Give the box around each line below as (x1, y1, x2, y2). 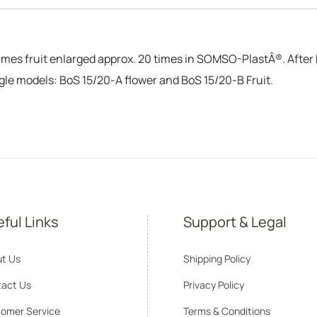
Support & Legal (183, 212, 287, 231)
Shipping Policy (183, 252, 250, 265)
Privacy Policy (183, 278, 244, 292)
